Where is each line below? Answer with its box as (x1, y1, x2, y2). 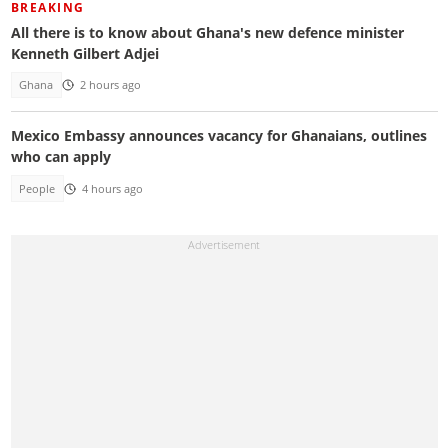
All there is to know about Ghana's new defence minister (10, 22, 404, 42)
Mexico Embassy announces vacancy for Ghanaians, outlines (10, 126, 427, 146)
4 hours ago (81, 181, 143, 196)
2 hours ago (79, 77, 141, 92)
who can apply (10, 147, 111, 167)
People (19, 181, 56, 196)
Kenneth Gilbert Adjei (10, 43, 159, 63)
